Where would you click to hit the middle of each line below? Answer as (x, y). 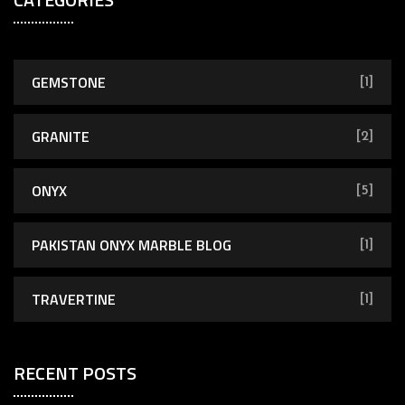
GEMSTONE (69, 82)
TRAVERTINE (74, 299)
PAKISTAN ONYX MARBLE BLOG (132, 245)
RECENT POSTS (75, 372)
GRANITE (61, 136)
